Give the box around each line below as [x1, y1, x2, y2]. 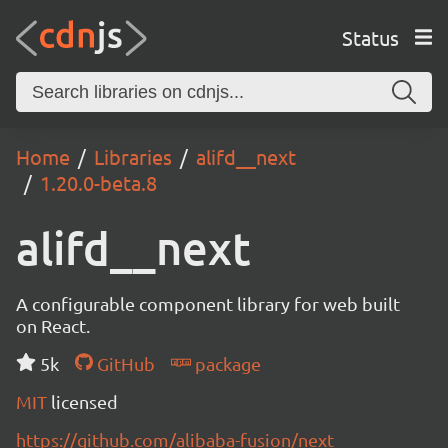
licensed [51, 391, 118, 412]
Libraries [94, 144, 172, 169]
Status [341, 24, 399, 50]
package [190, 353, 261, 374]
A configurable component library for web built [16, 293, 400, 314]
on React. [16, 315, 90, 336]
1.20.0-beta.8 [40, 170, 157, 195]
